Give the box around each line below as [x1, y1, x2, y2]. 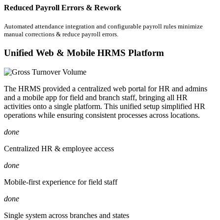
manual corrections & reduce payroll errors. [4, 30, 118, 38]
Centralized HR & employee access [4, 144, 114, 153]
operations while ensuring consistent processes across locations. [4, 110, 200, 119]
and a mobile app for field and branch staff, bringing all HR [4, 93, 188, 102]
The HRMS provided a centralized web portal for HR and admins [4, 84, 207, 93]
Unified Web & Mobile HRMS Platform [4, 47, 164, 58]
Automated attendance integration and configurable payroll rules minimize [4, 23, 203, 30]
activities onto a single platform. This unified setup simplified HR [4, 102, 205, 110]
